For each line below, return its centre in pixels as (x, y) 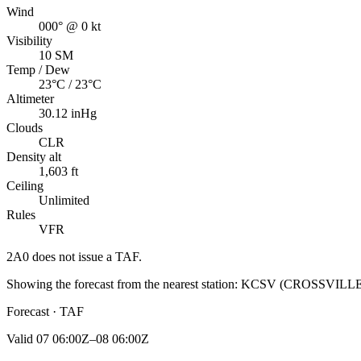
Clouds (25, 127)
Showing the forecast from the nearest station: (122, 284)
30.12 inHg (68, 113)
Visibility (29, 40)
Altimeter (30, 98)
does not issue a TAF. (85, 256)
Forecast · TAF (45, 311)
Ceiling (25, 185)
